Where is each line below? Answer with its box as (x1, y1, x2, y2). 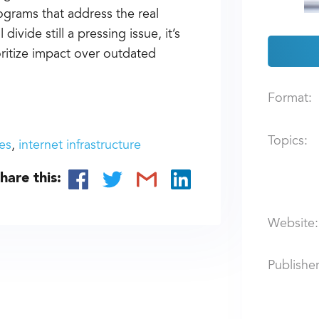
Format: (267, 93, 312, 106)
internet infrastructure (19, 139, 142, 152)
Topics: (267, 135, 308, 149)
